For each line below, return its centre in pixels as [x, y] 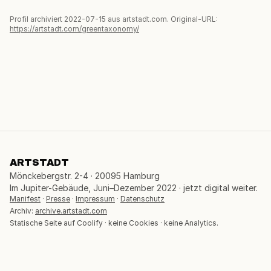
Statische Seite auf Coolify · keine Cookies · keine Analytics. [114, 223]
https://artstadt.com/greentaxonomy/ [74, 29]
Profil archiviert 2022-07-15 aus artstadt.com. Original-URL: [114, 19]
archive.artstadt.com [71, 211]
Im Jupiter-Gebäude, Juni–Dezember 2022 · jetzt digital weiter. [134, 188]
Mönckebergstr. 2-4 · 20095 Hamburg [85, 176]
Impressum [95, 199]
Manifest [25, 199]
